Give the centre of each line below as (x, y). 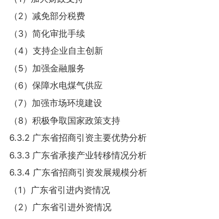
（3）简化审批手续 (47, 33)
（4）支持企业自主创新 (56, 51)
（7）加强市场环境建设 (56, 103)
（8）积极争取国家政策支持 (65, 120)
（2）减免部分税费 (47, 16)
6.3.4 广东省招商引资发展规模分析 (78, 173)
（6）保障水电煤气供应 (56, 86)
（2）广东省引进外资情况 (61, 207)
